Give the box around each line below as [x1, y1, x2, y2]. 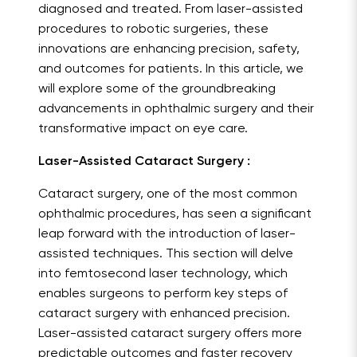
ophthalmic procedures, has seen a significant [38, 208, 312, 222]
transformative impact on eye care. [38, 123, 248, 136]
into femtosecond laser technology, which [38, 268, 288, 281]
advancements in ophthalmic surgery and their [38, 103, 314, 116]
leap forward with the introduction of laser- [38, 228, 296, 241]
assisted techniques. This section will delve [38, 248, 293, 261]
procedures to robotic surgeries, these [38, 23, 269, 37]
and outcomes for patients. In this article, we [38, 63, 304, 76]
